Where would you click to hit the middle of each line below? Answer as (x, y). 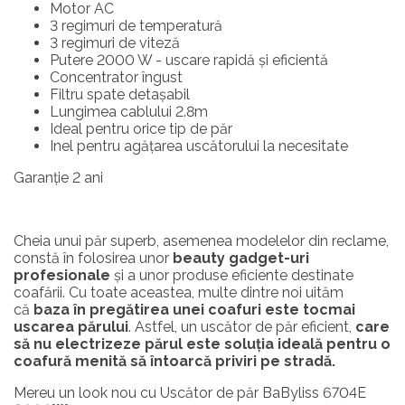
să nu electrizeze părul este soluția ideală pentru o (202, 344)
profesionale (62, 275)
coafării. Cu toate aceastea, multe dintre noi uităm (179, 292)
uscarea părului (71, 327)
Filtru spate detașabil (120, 94)
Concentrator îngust (116, 77)
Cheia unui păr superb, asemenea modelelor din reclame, (201, 241)
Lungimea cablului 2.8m (129, 112)
